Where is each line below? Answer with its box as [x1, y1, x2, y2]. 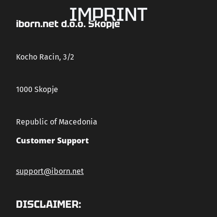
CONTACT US [67, 52, 132, 66]
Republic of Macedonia [15, 117, 97, 126]
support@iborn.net [15, 167, 84, 176]
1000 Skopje [15, 85, 58, 94]
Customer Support [15, 135, 89, 146]
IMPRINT [69, 2, 148, 27]
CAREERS [23, 7, 70, 21]
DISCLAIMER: [15, 197, 81, 211]
